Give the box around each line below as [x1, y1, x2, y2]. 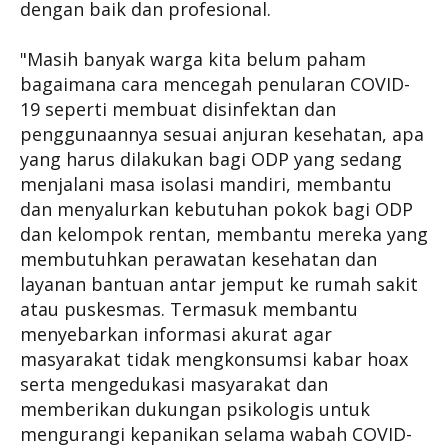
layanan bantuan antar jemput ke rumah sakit [20, 272, 418, 296]
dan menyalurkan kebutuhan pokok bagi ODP [20, 197, 413, 221]
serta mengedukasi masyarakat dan [20, 372, 328, 396]
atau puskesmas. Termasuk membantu [20, 297, 358, 321]
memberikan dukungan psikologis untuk [20, 397, 370, 421]
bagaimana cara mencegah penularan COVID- [20, 72, 410, 96]
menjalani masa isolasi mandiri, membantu [20, 172, 392, 196]
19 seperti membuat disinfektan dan [20, 97, 336, 121]
